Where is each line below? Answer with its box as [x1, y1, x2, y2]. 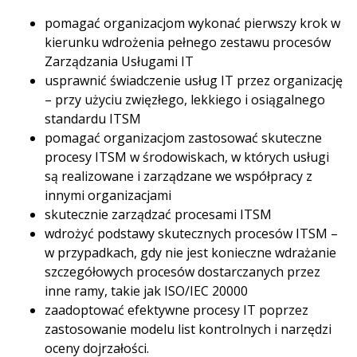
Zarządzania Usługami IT [45, 53, 194, 70]
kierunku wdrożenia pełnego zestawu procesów [45, 33, 331, 51]
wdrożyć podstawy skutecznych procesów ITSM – [45, 225, 338, 242]
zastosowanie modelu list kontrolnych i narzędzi [45, 320, 331, 338]
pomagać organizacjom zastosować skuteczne [45, 129, 322, 147]
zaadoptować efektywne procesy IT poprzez [45, 301, 308, 319]
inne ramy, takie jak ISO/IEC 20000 [45, 282, 248, 300]
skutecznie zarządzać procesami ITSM [45, 206, 272, 223]
